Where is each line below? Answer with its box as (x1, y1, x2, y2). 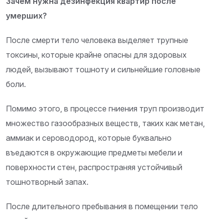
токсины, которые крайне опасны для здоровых (6, 50, 187, 60)
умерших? (6, 11, 47, 21)
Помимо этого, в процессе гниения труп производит (6, 104, 204, 114)
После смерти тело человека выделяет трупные (6, 35, 188, 45)
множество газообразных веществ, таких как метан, (6, 118, 205, 129)
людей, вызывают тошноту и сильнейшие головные (6, 65, 200, 75)
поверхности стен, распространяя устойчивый (6, 162, 182, 173)
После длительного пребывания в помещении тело (6, 201, 198, 212)
